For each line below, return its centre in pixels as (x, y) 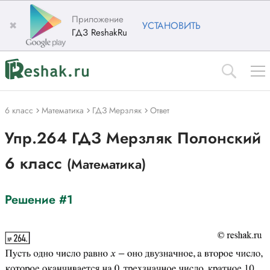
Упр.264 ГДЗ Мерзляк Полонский (133, 138)
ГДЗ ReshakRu (99, 32)
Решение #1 (39, 200)
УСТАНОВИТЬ (171, 26)
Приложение (98, 19)
